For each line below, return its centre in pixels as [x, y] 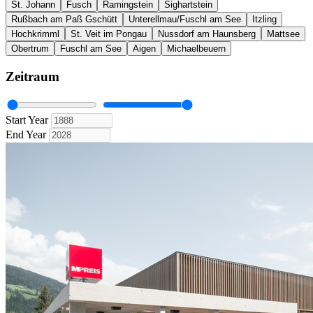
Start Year [28, 119]
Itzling [264, 20]
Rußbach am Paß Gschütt [64, 20]
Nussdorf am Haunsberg [207, 34]
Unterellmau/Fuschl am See [185, 20]
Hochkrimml [35, 34]
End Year [27, 134]
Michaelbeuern [196, 49]
